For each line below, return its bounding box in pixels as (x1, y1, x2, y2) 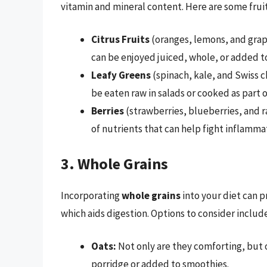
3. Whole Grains (61, 153, 168, 173)
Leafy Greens (91, 69, 151, 82)
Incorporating (61, 188, 122, 202)
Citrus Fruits (91, 33, 150, 46)
